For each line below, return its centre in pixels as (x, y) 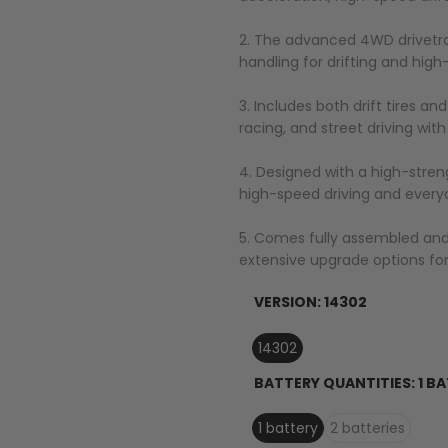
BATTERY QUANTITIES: (335, 382)
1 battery (287, 428)
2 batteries (367, 428)
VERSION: (288, 301)
